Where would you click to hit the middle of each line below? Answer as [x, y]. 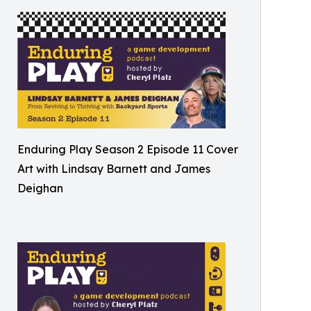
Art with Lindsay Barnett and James [114, 169]
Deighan [40, 188]
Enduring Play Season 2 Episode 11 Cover [128, 149]
